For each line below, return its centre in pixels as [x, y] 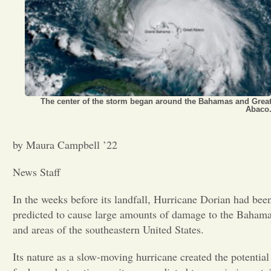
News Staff [37, 172]
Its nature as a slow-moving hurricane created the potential [141, 256]
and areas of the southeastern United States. [108, 229]
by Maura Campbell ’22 [65, 145]
